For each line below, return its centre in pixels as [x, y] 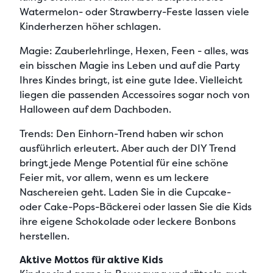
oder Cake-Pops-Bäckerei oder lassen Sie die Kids [136, 207]
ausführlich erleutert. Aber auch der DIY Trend [128, 148]
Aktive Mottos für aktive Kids [91, 260]
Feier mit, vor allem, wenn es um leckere [114, 177]
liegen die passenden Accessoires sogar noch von [135, 94]
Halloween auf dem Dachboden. [95, 109]
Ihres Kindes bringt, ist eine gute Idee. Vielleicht [131, 80]
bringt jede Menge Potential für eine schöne [124, 163]
